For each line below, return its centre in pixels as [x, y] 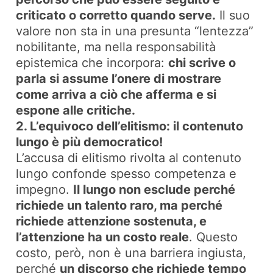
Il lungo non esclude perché [154, 190]
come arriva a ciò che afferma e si [116, 95]
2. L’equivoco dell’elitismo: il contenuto [130, 126]
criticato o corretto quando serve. [116, 16]
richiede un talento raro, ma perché [119, 206]
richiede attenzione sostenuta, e [112, 222]
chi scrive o [202, 63]
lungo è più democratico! [90, 142]
